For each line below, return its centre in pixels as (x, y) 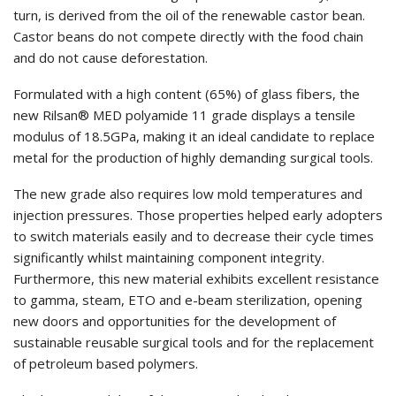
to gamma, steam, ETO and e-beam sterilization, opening (188, 300)
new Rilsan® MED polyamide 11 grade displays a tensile (184, 115)
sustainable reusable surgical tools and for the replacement (194, 343)
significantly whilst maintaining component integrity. (169, 258)
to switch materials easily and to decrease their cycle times (194, 236)
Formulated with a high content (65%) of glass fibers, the (187, 94)
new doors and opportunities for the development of (175, 321)
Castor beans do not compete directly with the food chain (188, 37)
